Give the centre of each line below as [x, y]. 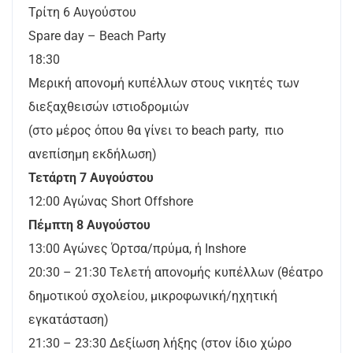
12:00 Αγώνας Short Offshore [111, 201]
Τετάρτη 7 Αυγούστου [91, 177]
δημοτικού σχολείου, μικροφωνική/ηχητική [153, 295]
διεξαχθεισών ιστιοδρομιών [109, 106]
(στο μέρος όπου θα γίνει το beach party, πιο [156, 130]
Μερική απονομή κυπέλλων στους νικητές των [164, 83]
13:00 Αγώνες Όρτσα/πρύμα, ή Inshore [137, 248]
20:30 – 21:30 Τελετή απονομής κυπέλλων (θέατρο [176, 272]
